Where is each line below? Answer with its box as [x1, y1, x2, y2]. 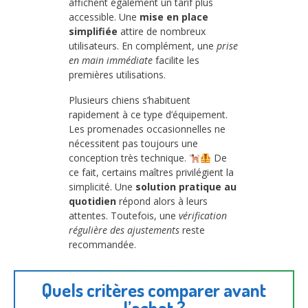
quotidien [69, 195, 116, 208]
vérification [179, 209, 227, 223]
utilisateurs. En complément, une [69, 38, 217, 52]
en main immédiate [69, 53, 153, 67]
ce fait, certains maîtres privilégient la [69, 166, 234, 179]
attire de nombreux [118, 24, 206, 38]
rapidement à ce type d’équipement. [69, 108, 228, 122]
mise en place [140, 10, 208, 23]
